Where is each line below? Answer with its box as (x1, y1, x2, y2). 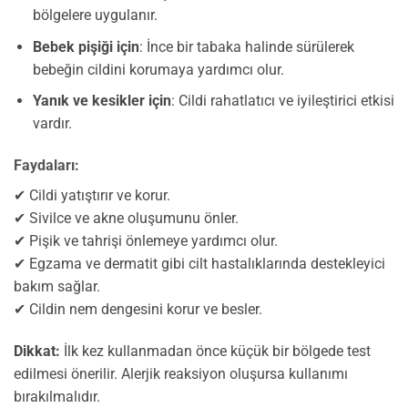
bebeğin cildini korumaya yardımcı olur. (32, 60, 284, 78)
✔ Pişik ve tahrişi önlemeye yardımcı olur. (14, 231, 278, 250)
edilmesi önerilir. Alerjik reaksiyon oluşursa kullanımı (14, 364, 348, 382)
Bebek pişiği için (32, 37, 139, 56)
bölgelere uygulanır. (32, 5, 158, 24)
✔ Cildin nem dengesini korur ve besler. (14, 300, 262, 318)
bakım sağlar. (14, 277, 100, 295)
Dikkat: (14, 342, 60, 360)
